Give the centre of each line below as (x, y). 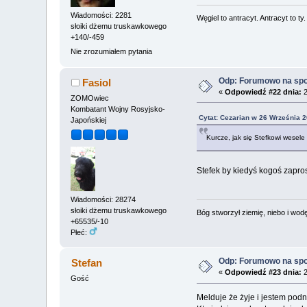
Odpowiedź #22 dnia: (263, 91)
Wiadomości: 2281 (101, 15)
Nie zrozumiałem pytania (112, 52)
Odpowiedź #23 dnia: (263, 272)
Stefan (86, 263)
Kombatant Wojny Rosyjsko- (118, 109)
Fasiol (96, 82)
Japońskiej (89, 120)
